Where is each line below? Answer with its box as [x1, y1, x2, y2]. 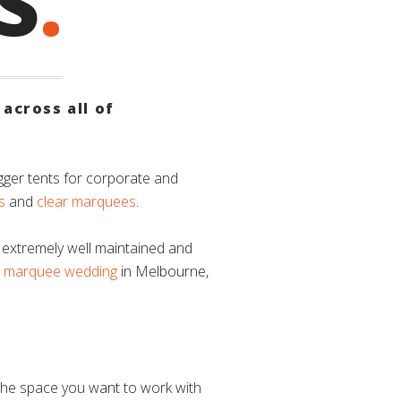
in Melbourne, [117, 261, 209, 281]
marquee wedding [4, 261, 117, 281]
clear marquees [37, 192, 136, 211]
